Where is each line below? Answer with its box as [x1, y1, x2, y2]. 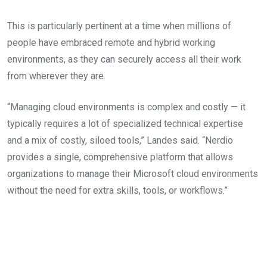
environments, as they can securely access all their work [7, 53, 241, 65]
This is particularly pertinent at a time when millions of [7, 20, 231, 32]
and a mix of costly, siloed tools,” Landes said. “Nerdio [7, 134, 233, 146]
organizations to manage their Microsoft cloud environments [7, 167, 258, 179]
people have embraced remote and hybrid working [7, 36, 215, 48]
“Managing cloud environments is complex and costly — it [7, 101, 246, 113]
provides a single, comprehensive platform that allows [7, 151, 233, 163]
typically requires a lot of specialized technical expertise [7, 117, 243, 129]
